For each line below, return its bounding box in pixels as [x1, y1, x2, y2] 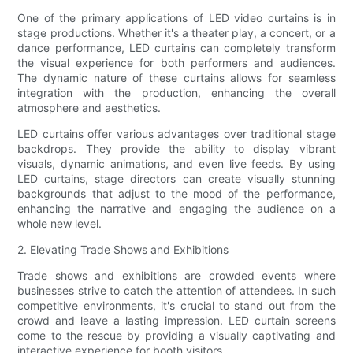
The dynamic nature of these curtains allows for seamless [17, 71, 336, 85]
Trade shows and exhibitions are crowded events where [17, 269, 336, 283]
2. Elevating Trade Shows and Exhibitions [17, 243, 229, 257]
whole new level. [17, 217, 102, 231]
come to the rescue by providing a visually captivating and [17, 329, 336, 343]
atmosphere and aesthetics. [17, 101, 162, 115]
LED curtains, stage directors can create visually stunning [17, 172, 336, 186]
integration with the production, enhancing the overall [17, 86, 336, 100]
